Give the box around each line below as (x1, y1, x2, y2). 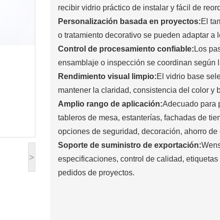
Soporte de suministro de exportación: (57, 141, 201, 150)
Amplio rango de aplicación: (57, 100, 163, 109)
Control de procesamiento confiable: (57, 45, 194, 54)
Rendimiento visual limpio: (57, 72, 157, 81)
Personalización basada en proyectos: (57, 17, 201, 26)
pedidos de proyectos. (57, 168, 135, 177)
